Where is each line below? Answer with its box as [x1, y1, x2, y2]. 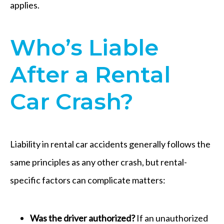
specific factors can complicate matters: [10, 174, 165, 185]
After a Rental [10, 60, 170, 88]
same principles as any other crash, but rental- [10, 156, 187, 167]
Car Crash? [10, 87, 133, 115]
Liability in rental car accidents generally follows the [10, 138, 210, 149]
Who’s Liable [10, 33, 158, 61]
